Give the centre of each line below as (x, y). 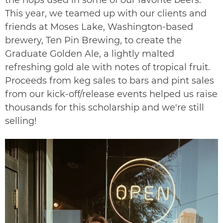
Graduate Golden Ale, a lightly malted (90, 54)
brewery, (25, 40)
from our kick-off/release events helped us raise (111, 94)
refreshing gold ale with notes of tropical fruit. (108, 67)
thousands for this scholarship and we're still (105, 107)
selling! (21, 121)
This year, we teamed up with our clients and (106, 13)
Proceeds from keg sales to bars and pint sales (110, 80)
